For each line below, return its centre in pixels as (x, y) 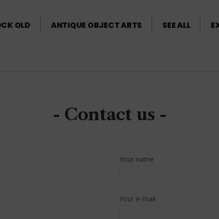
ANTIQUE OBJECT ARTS (96, 25)
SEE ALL (176, 25)
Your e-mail (137, 199)
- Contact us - (109, 114)
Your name (137, 159)
